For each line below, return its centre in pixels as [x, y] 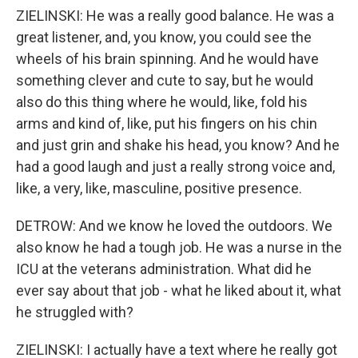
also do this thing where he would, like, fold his [162, 102]
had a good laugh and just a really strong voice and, [175, 167]
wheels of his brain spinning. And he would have [167, 59]
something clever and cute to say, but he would [165, 80]
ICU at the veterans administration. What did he [164, 269]
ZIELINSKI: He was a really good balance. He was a [175, 16]
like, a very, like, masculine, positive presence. [159, 188]
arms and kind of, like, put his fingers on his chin [167, 123]
